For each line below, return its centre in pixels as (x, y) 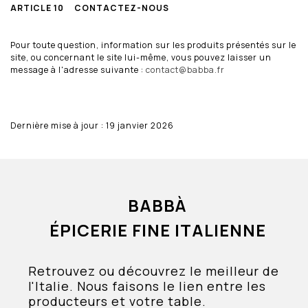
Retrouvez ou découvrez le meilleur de (154, 271)
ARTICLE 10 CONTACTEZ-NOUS (90, 8)
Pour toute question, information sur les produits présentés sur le (153, 45)
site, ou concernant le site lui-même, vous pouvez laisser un (141, 57)
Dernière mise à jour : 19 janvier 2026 (92, 125)
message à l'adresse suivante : (78, 69)
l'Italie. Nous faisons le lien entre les (147, 286)
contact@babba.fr (185, 69)
